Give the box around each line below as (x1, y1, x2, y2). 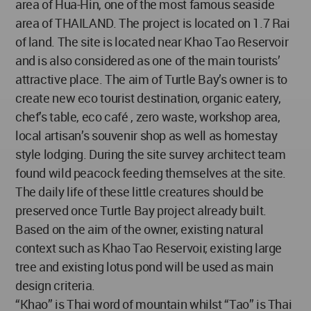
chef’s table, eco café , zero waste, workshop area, (15, 108, 280, 125)
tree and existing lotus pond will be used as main (15, 258, 274, 275)
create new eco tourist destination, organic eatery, (15, 89, 281, 106)
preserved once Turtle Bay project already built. (15, 201, 267, 219)
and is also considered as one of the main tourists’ (15, 51, 280, 69)
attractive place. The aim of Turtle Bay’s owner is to (15, 70, 287, 87)
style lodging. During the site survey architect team (15, 145, 286, 162)
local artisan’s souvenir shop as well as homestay (15, 126, 278, 144)
